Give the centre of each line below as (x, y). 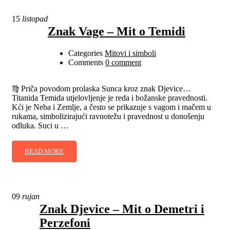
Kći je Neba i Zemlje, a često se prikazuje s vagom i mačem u (111, 107)
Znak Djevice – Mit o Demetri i (122, 209)
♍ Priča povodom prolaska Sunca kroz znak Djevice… (101, 88)
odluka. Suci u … (40, 125)
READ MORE (44, 151)
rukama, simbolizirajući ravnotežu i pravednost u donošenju (108, 116)
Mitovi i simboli (130, 53)
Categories (85, 53)
